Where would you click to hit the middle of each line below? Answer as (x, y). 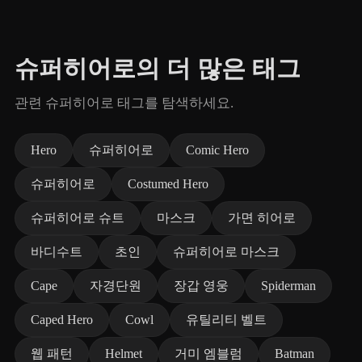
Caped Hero (62, 320)
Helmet (124, 354)
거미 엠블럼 (208, 354)
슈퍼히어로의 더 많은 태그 (158, 69)
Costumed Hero (168, 184)
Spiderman (288, 286)
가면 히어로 (262, 218)
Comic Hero (217, 150)
